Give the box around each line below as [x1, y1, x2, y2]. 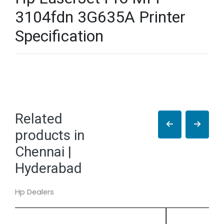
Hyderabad [15, 160, 82, 176]
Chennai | [15, 143, 71, 160]
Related [15, 110, 62, 127]
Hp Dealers [15, 187, 54, 197]
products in [15, 127, 84, 143]
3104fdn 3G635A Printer [15, 7, 185, 26]
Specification [15, 26, 103, 45]
